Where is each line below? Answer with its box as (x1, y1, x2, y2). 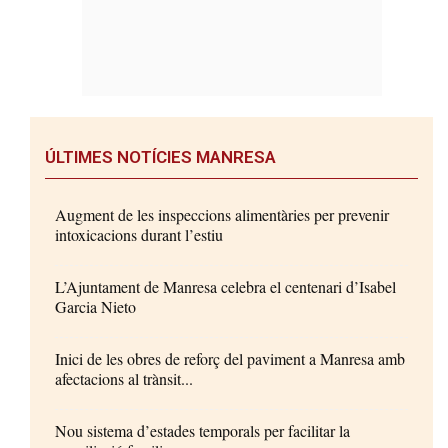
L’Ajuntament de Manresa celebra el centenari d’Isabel (55, 275, 396, 297)
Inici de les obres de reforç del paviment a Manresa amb (55, 347, 405, 369)
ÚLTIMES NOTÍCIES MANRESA (45, 146, 276, 167)
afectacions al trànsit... (55, 367, 193, 389)
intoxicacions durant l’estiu (55, 223, 223, 245)
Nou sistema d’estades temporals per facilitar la (55, 419, 350, 441)
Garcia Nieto (55, 295, 136, 317)
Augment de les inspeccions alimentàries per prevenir (55, 203, 389, 225)
